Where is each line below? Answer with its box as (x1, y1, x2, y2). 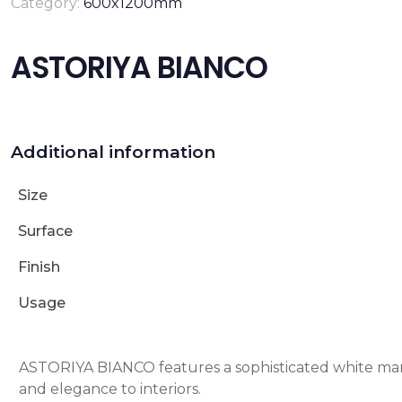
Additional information (10, 142, 215, 162)
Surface (17, 223, 73, 240)
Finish (17, 258, 60, 275)
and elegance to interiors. (18, 380, 201, 398)
